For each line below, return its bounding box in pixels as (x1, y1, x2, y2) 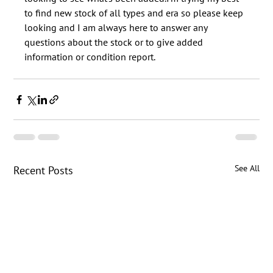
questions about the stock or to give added (24, 36, 206, 49)
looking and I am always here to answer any (24, 21, 210, 34)
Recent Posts (13, 163, 74, 178)
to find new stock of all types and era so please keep (24, 7, 246, 19)
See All (234, 163, 260, 174)
